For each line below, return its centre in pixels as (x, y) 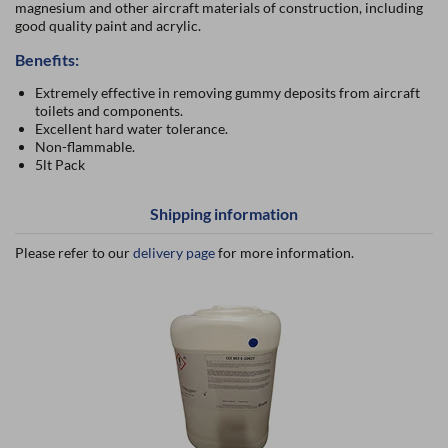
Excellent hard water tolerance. (131, 128)
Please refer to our (74, 252)
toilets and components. (109, 110)
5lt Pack (60, 164)
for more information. (284, 252)
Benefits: (47, 59)
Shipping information (224, 213)
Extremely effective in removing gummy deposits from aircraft (227, 92)
